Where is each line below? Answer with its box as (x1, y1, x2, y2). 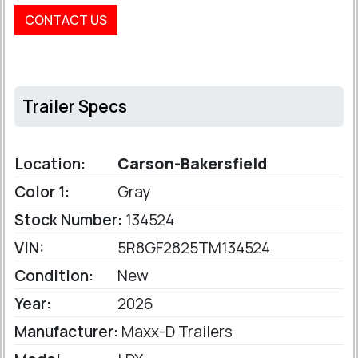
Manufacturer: (14, 321, 118, 343)
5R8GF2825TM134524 (114, 237, 270, 259)
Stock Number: (14, 209, 122, 231)
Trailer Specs (22, 95, 127, 118)
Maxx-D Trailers (118, 321, 233, 343)
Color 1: (14, 181, 70, 203)
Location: (14, 153, 86, 175)
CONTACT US (25, 11, 107, 30)
